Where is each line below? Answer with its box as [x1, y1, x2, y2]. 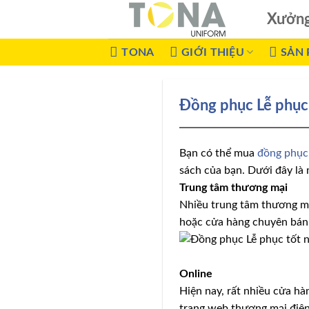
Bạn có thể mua [179, 148, 258, 159]
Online [179, 268, 213, 279]
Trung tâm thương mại [179, 182, 288, 193]
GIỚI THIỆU [181, 46, 245, 58]
